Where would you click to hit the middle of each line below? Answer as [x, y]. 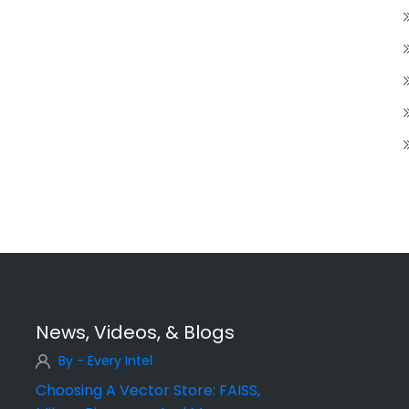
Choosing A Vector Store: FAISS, [148, 391]
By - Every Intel [105, 361]
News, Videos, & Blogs [135, 333]
